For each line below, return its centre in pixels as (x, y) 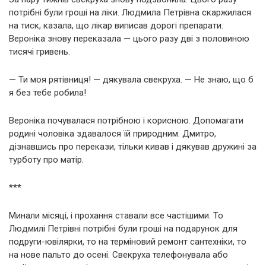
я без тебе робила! (47, 92)
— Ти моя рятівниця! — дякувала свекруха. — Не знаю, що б (131, 79)
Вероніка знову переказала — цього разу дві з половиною (129, 38)
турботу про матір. (46, 159)
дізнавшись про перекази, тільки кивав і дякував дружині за (133, 146)
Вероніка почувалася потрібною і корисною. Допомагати (126, 120)
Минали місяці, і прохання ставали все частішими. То (116, 215)
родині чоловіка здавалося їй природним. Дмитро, (113, 133)
